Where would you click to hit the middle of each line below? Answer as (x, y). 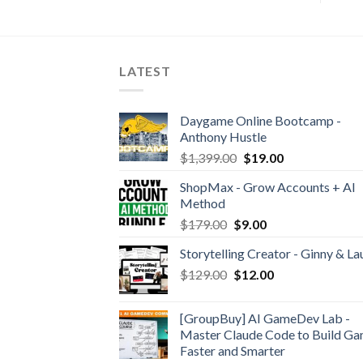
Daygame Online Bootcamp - (261, 121)
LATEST (145, 70)
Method (203, 203)
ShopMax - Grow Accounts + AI (268, 187)
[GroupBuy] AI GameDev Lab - (265, 318)
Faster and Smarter (233, 351)
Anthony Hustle (223, 137)
